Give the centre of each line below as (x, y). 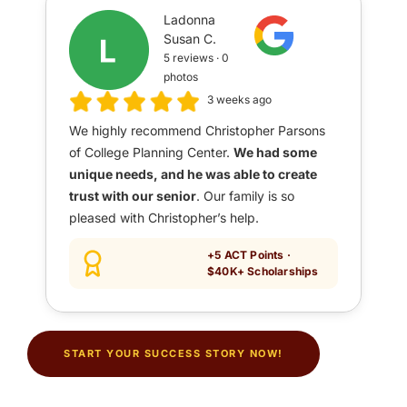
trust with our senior (133, 195)
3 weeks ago (239, 99)
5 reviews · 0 (197, 57)
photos (181, 76)
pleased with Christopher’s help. (164, 217)
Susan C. (190, 38)
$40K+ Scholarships (263, 271)
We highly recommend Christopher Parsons (197, 130)
